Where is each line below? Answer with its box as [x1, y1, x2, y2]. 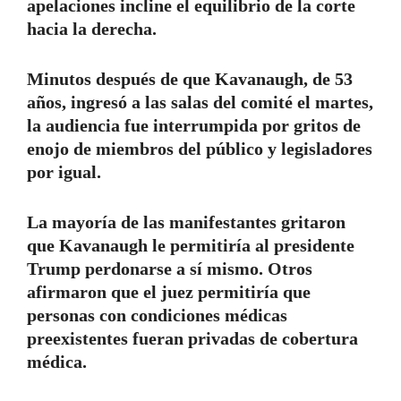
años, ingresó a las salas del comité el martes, [27, 92, 373, 113]
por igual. [27, 162, 101, 183]
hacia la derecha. [27, 19, 157, 39]
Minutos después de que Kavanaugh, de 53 [27, 69, 353, 90]
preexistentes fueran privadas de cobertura [27, 328, 358, 349]
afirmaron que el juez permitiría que [27, 282, 311, 303]
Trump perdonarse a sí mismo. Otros [27, 259, 312, 279]
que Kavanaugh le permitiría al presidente [27, 235, 354, 256]
